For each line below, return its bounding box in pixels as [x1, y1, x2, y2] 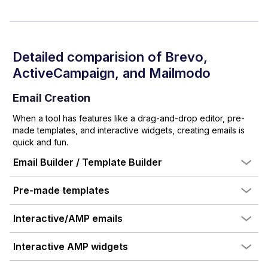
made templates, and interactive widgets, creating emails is [13, 125, 245, 135]
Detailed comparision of [13, 49, 162, 65]
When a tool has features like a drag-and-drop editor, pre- [13, 113, 245, 123]
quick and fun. [13, 137, 68, 147]
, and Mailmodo [115, 65, 211, 81]
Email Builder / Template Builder [13, 156, 162, 168]
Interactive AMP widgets [13, 240, 128, 252]
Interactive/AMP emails [13, 212, 123, 224]
